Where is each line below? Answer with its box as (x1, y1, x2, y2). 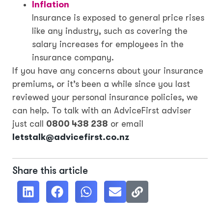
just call (12, 119, 46, 129)
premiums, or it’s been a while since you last (12, 79, 190, 89)
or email (108, 119, 143, 129)
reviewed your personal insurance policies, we (12, 92, 198, 103)
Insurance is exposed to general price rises (32, 13, 204, 23)
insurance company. (32, 53, 114, 63)
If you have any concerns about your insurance (12, 66, 203, 76)
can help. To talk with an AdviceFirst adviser (12, 106, 192, 116)
